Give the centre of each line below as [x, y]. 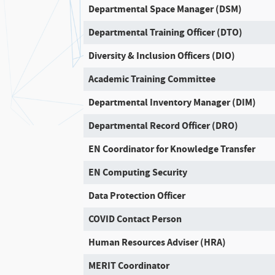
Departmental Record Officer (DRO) [164, 126]
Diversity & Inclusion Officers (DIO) [162, 56]
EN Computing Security [139, 172]
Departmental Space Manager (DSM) [165, 9]
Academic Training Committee [152, 79]
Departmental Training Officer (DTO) [166, 32]
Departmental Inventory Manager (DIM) [172, 102]
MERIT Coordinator [129, 265]
